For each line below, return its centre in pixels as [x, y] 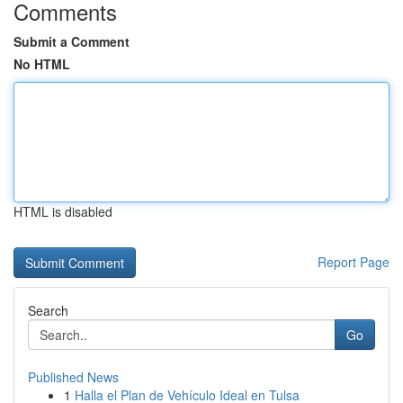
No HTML [42, 64]
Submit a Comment [72, 41]
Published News [73, 377]
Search [48, 310]
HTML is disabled [63, 211]
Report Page [354, 262]
